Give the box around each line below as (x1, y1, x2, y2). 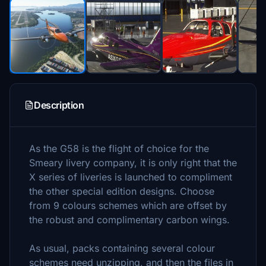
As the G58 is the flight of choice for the (29, 142, 209, 154)
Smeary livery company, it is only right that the (29, 157, 237, 169)
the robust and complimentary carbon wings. (29, 214, 230, 226)
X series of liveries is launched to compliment (29, 171, 232, 183)
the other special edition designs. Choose (29, 185, 214, 197)
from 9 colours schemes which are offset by (29, 199, 227, 211)
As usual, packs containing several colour (29, 242, 215, 254)
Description (34, 99, 84, 111)
